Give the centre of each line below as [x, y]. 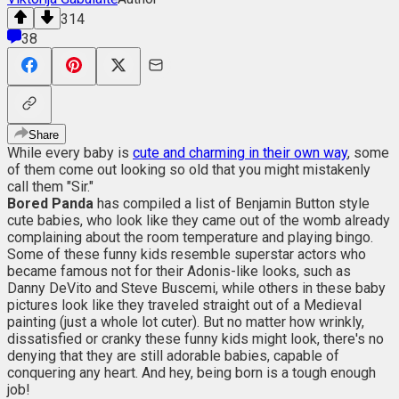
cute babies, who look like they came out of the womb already [199, 220]
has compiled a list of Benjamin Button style [232, 203]
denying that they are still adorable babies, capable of [173, 355]
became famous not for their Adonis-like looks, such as [179, 271]
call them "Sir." [50, 186]
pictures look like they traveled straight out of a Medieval [184, 305]
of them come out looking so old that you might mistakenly [189, 169]
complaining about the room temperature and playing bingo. [190, 237]
